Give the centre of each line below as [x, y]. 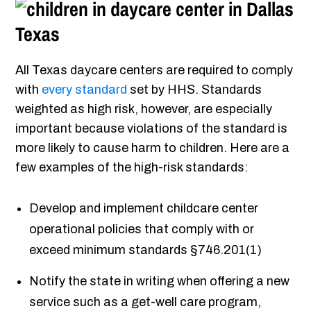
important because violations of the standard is [152, 129]
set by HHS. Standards [195, 90]
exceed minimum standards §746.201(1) [146, 250]
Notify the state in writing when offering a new [160, 281]
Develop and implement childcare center [144, 209]
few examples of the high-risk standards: [132, 168]
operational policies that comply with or [142, 229]
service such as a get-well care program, [145, 302]
